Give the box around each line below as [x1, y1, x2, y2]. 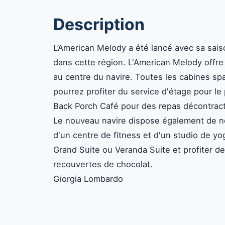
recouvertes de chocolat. [53, 159, 153, 169]
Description [53, 15, 145, 34]
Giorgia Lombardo [53, 174, 123, 184]
